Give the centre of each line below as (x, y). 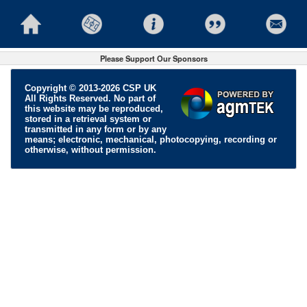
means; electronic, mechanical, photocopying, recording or (151, 139)
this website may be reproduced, (94, 109)
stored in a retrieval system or (88, 119)
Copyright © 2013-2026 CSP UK (90, 88)
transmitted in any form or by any (96, 129)
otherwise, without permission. (90, 150)
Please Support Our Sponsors (153, 58)
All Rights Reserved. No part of (90, 98)
